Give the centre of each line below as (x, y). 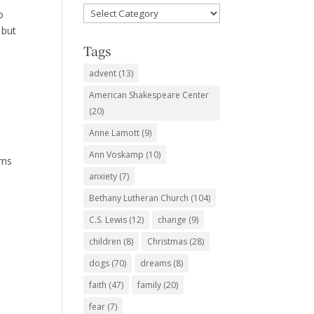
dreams (156, 264)
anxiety (103, 177)
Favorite (102, 11)
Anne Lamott (115, 133)
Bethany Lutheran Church (139, 198)
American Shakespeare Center (149, 95)
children (105, 242)
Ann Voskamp (117, 155)
